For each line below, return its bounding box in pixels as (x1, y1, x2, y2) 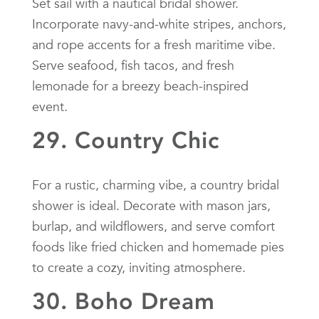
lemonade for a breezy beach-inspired (32, 77, 249, 94)
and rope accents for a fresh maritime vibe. (32, 36, 276, 53)
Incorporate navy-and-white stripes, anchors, (32, 15, 286, 32)
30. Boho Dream (32, 287, 215, 315)
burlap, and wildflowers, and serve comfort (32, 217, 275, 234)
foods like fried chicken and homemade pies (32, 238, 284, 255)
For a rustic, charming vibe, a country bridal (32, 176, 279, 193)
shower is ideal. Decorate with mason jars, (32, 197, 271, 214)
